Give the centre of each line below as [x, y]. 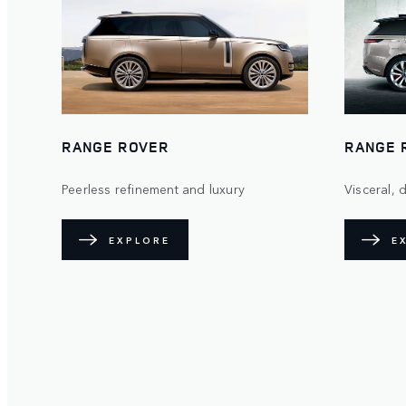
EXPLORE [140, 240]
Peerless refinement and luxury [153, 189]
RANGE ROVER [116, 147]
